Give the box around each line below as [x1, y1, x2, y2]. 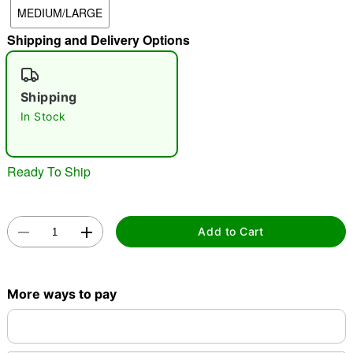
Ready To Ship [6, 162, 91, 180]
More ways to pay [6, 285, 117, 302]
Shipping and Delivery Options [6, 31, 190, 49]
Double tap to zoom [125, 158, 228, 172]
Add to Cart [198, 225, 264, 239]
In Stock [20, 110, 66, 123]
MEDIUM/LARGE [17, 5, 102, 20]
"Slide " [13, 19, 55, 35]
